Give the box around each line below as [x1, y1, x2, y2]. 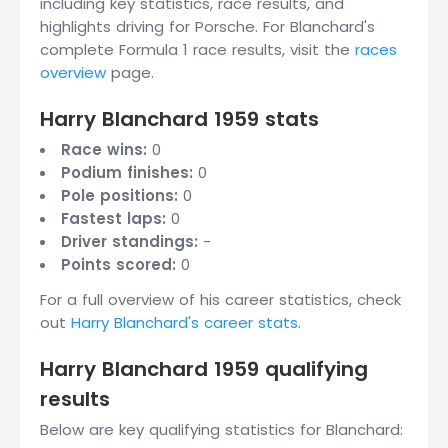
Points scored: [61, 254, 176, 275]
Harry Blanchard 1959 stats [40, 105, 319, 133]
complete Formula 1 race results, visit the [40, 39, 355, 60]
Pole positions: [61, 185, 178, 206]
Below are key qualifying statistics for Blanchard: [40, 419, 403, 440]
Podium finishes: [61, 162, 193, 183]
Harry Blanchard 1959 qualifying [40, 355, 368, 383]
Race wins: [61, 139, 147, 160]
